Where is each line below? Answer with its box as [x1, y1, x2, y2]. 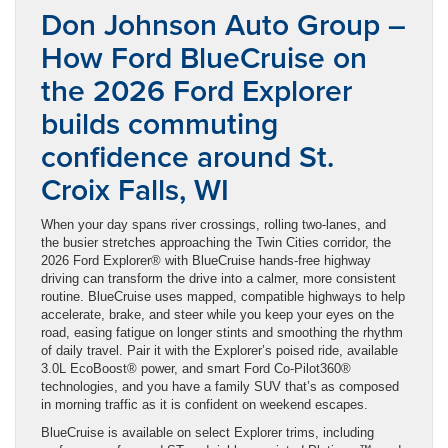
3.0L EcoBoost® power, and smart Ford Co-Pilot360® [41, 360, 351, 376]
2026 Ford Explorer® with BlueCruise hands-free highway [41, 252, 371, 268]
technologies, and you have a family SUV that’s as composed [41, 378, 399, 394]
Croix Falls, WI [41, 167, 229, 211]
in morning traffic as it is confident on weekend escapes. [41, 396, 368, 412]
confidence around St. [41, 134, 334, 178]
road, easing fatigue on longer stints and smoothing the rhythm [41, 324, 403, 340]
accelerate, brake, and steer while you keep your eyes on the [41, 306, 394, 322]
